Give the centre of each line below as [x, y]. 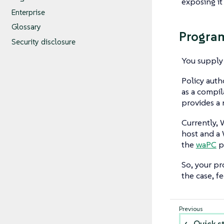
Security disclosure [43, 42]
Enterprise [28, 12]
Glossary [26, 27]
